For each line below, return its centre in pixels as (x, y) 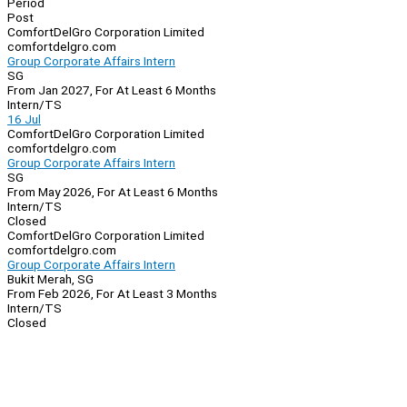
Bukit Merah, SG (50, 279)
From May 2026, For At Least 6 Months (113, 192)
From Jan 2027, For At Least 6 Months (112, 90)
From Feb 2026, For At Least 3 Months (112, 294)
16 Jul (24, 119)
